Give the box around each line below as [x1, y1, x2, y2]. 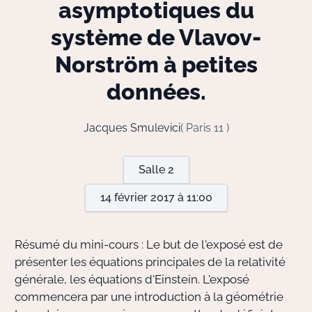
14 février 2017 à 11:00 [100, 191, 212, 204]
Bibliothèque [223, 116, 281, 128]
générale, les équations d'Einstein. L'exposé [15, 272, 249, 286]
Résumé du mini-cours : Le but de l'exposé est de [15, 237, 283, 251]
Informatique [223, 148, 281, 159]
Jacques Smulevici [83, 121, 180, 134]
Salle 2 [138, 163, 174, 176]
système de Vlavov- [51, 24, 261, 50]
